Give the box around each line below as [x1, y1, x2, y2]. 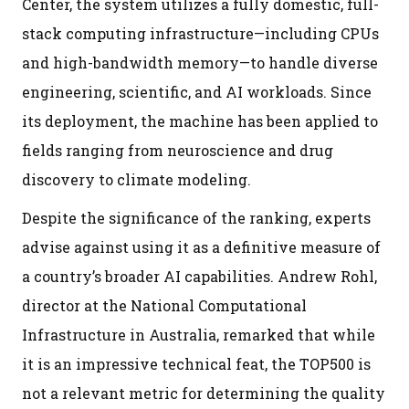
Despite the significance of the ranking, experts [22, 207, 371, 227]
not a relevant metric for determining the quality [22, 383, 385, 403]
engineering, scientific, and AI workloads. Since [22, 81, 372, 101]
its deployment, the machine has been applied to [22, 110, 378, 131]
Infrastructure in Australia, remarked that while [22, 324, 375, 344]
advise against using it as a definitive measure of [22, 236, 381, 257]
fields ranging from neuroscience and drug [22, 140, 333, 160]
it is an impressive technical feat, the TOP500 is [22, 353, 371, 373]
